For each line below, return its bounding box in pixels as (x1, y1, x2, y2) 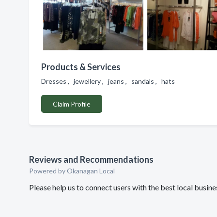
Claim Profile (53, 100, 91, 108)
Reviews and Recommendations (29, 154, 154, 165)
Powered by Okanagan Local (29, 167, 115, 175)
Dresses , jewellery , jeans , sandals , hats (41, 77, 178, 85)
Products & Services (41, 62, 121, 72)
